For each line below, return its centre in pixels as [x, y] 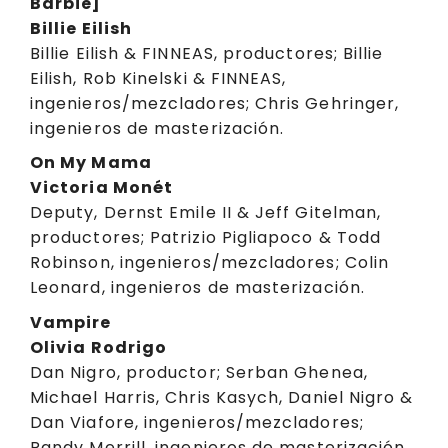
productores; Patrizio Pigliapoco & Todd [206, 238]
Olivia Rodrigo [99, 347]
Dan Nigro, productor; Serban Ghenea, [199, 372]
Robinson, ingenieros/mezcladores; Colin [210, 263]
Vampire [71, 322]
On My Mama [91, 163]
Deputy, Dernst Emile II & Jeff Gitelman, [206, 213]
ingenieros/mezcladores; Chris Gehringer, [215, 103]
